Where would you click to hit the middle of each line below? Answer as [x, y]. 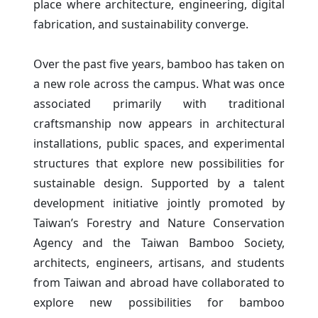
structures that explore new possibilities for [159, 163]
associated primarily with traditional [159, 103]
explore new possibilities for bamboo [159, 302]
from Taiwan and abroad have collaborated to [159, 282]
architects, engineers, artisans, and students [159, 262]
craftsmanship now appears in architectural [159, 123]
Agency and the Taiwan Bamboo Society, [159, 242]
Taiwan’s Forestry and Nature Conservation [159, 223]
